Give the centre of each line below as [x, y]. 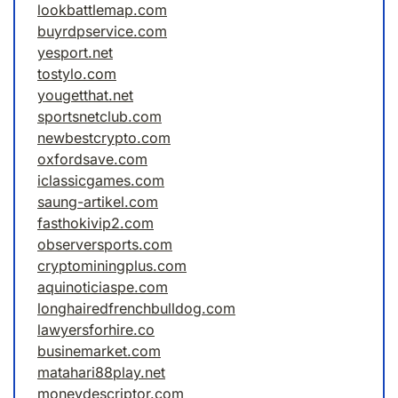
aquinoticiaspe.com [103, 287]
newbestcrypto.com [104, 138]
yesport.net [75, 53]
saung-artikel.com [98, 202]
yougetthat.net [85, 96]
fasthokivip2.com [96, 223]
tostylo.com [77, 74]
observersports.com [105, 245]
